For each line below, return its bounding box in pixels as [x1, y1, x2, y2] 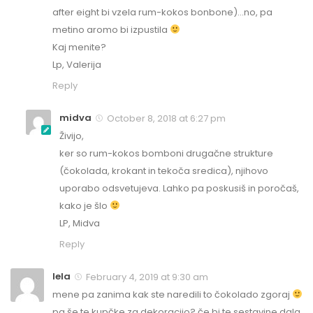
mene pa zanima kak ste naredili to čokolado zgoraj [52, 287, 292, 301]
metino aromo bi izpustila [52, 22, 170, 36]
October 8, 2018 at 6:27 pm [105, 111, 226, 125]
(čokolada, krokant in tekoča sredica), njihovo [59, 163, 268, 177]
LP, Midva [59, 216, 100, 230]
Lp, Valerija [52, 57, 101, 71]
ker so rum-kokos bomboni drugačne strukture [59, 146, 273, 160]
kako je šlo [59, 198, 110, 212]
